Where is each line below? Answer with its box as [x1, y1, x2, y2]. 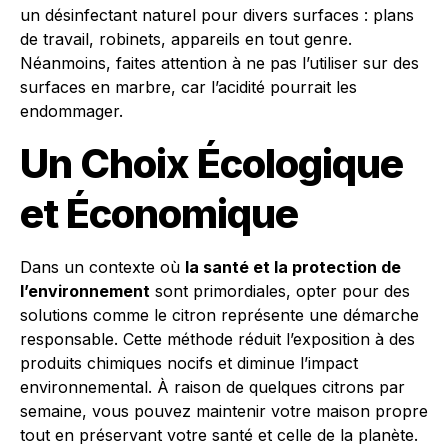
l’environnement [20, 281, 150, 301]
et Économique [20, 189, 298, 238]
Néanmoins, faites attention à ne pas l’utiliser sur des [20, 53, 419, 73]
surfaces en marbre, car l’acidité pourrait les [20, 77, 357, 97]
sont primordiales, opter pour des [150, 281, 410, 301]
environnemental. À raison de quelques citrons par [20, 377, 405, 397]
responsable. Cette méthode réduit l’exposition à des [20, 329, 415, 349]
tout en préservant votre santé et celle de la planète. [20, 425, 418, 445]
